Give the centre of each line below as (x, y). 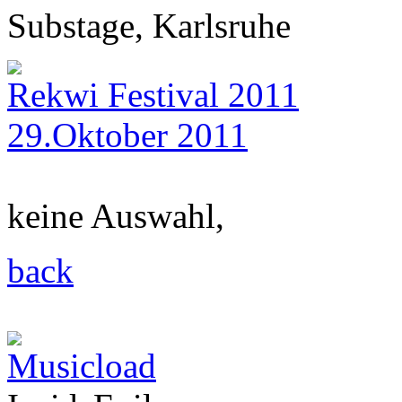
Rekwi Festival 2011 (153, 95)
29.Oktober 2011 (127, 135)
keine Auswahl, (116, 216)
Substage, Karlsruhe (149, 26)
